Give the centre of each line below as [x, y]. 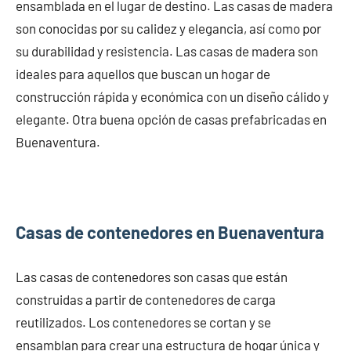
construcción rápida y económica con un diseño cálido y [172, 97]
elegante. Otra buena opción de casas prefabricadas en [171, 119]
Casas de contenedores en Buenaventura [170, 232]
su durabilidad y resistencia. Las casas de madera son [167, 51]
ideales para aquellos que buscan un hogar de [143, 74]
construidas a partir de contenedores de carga [146, 300]
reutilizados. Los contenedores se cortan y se [143, 322]
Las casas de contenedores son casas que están [152, 277]
